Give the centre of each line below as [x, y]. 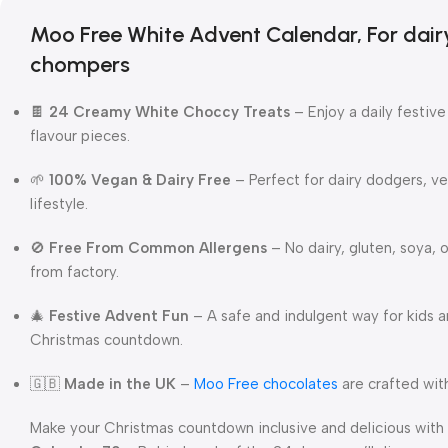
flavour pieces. [80, 136]
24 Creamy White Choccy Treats [169, 112]
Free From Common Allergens [158, 248]
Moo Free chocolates [266, 384]
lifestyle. [59, 204]
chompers [80, 64]
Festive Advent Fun [119, 316]
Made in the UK [120, 384]
